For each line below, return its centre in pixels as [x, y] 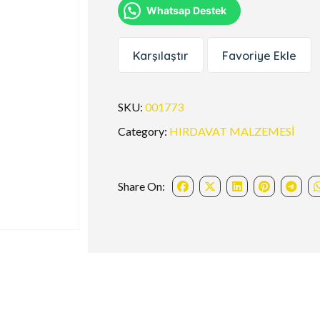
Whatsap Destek [187, 10]
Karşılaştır [161, 56]
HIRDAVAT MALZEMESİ [232, 131]
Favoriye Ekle [260, 56]
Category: [144, 131]
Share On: [142, 186]
